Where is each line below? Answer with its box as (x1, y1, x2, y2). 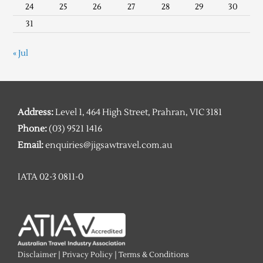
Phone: (18, 123, 47, 135)
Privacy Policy (62, 250, 113, 260)
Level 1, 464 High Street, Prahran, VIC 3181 (55, 107, 222, 119)
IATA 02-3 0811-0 (18, 171, 83, 183)
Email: (18, 140, 43, 151)
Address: (18, 107, 53, 119)
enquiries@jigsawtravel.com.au (45, 140, 172, 151)
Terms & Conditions (119, 250, 189, 260)
